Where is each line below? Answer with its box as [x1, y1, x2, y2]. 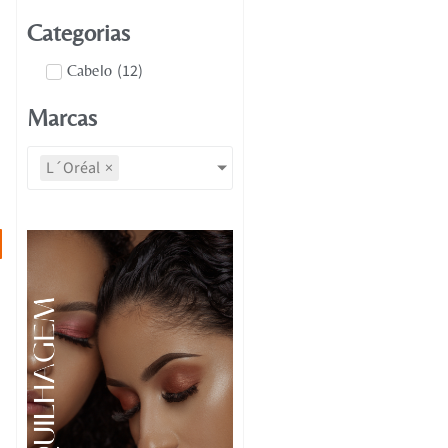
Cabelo [67, 60, 112, 80]
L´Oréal [46, 157, 100, 180]
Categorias [27, 19, 130, 47]
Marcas [27, 104, 97, 132]
